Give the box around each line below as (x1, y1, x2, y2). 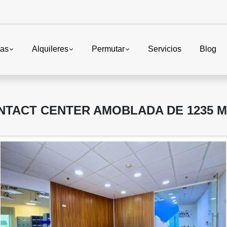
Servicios (148, 45, 181, 54)
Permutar (91, 45, 125, 54)
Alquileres (31, 45, 68, 54)
